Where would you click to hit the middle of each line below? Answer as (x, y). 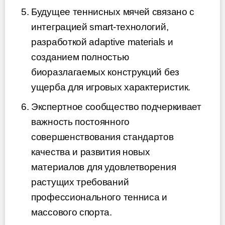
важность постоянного (80, 122)
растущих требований (80, 182)
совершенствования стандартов (102, 137)
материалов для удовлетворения (104, 167)
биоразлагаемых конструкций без (105, 72)
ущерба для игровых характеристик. (111, 87)
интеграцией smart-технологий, (100, 27)
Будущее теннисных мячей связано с (113, 12)
